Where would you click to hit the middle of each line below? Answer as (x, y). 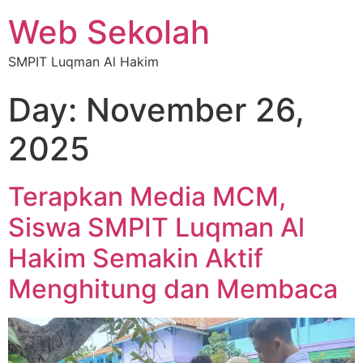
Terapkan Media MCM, (147, 196)
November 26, (195, 110)
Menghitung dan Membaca (173, 289)
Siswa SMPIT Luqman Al (156, 227)
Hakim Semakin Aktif (136, 258)
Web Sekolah (109, 32)
